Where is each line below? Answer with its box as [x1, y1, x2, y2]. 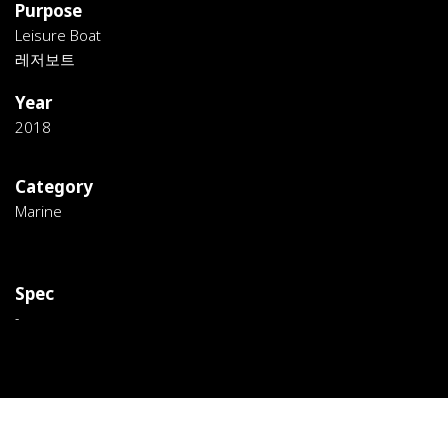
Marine [15, 201, 62, 221]
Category [15, 175, 93, 198]
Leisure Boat [15, 25, 101, 45]
